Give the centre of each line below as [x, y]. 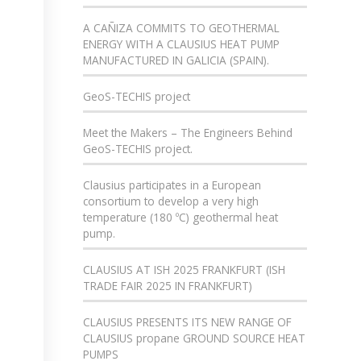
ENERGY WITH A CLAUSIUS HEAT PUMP [182, 44]
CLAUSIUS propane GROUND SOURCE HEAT [195, 338]
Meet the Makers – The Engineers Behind [188, 133]
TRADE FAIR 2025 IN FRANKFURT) [168, 286]
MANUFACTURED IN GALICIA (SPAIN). [176, 60]
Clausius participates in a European [172, 185]
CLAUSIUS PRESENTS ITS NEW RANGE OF [188, 322]
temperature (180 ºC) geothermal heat [181, 217]
